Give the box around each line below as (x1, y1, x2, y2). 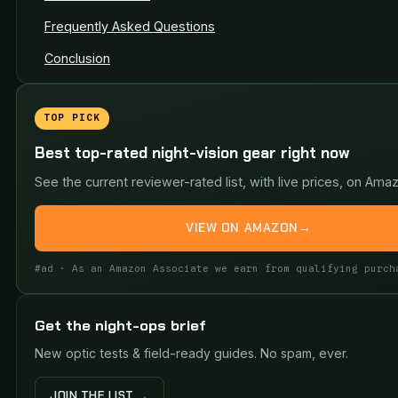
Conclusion (44, 51, 110, 67)
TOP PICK (43, 112, 101, 124)
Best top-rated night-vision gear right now (35, 142, 350, 163)
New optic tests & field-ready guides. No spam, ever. (35, 345, 348, 361)
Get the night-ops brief (35, 314, 206, 335)
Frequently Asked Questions (44, 19, 215, 35)
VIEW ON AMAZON (186, 219, 298, 236)
